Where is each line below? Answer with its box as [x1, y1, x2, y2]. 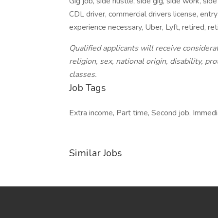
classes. [69, 69, 97, 80]
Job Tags [69, 81, 106, 94]
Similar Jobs [69, 146, 122, 160]
